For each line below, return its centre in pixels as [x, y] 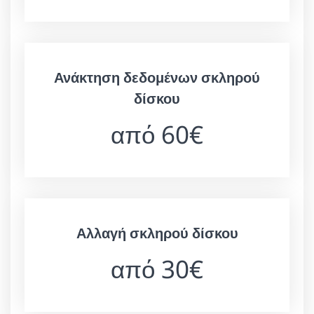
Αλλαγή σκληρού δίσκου [157, 233]
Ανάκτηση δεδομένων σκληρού [157, 77]
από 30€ [157, 268]
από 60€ [157, 134]
